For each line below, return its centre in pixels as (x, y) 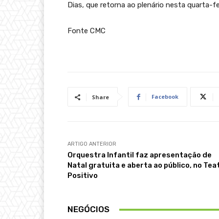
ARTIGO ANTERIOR (92, 144)
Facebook (165, 97)
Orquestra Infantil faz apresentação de (140, 155)
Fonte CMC (87, 31)
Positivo (83, 176)
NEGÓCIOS (88, 209)
